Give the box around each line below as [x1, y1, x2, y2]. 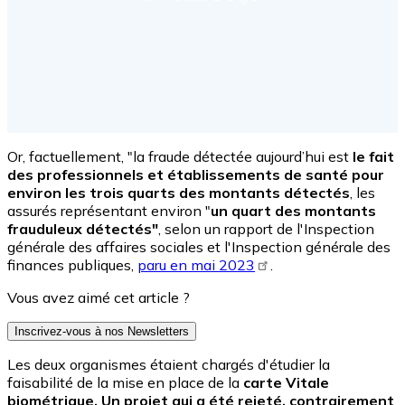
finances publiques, [7, 256, 137, 275]
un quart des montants [211, 202, 376, 221]
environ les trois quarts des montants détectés [7, 184, 350, 202]
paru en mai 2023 [137, 256, 255, 275]
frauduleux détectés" [7, 220, 158, 239]
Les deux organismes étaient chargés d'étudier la [7, 355, 330, 374]
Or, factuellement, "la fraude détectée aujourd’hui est [7, 147, 349, 166]
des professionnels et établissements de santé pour [7, 165, 384, 184]
